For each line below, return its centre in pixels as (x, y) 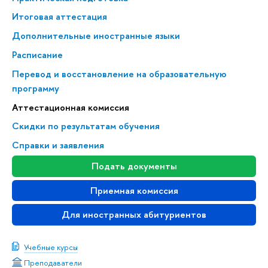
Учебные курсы (51, 247)
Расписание (37, 55)
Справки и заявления (58, 145)
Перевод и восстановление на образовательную (119, 74)
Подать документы (134, 166)
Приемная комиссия (134, 190)
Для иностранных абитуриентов (134, 215)
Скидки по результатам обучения (86, 126)
